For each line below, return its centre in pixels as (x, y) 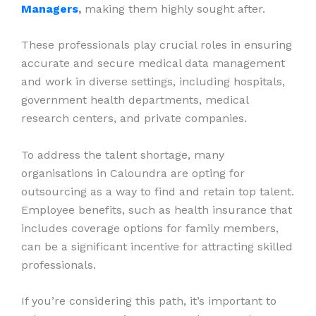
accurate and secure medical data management (153, 63)
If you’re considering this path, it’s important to (149, 301)
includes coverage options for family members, (150, 228)
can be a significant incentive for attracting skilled (157, 246)
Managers (50, 8)
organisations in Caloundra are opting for (133, 173)
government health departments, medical (135, 100)
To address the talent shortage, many (123, 154)
